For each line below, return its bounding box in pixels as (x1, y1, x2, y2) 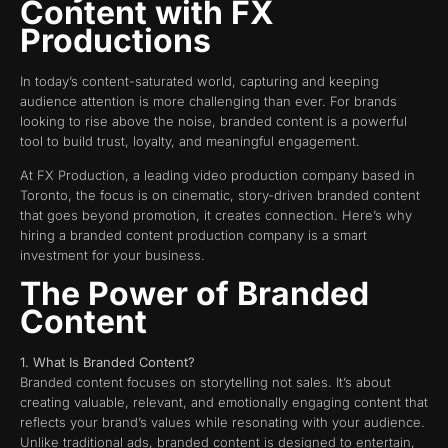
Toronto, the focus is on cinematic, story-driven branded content (20, 187, 420, 204)
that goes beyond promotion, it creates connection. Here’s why (20, 207, 412, 224)
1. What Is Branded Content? (20, 353, 195, 370)
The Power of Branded (20, 273, 369, 313)
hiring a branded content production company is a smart (20, 227, 367, 244)
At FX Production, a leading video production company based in (20, 167, 415, 184)
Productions (20, 20, 211, 60)
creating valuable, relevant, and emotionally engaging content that (20, 393, 428, 410)
